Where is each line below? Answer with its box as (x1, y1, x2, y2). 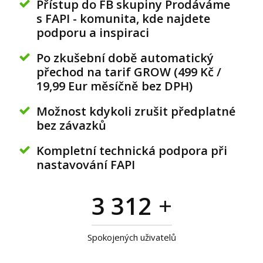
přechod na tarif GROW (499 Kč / (36, 64, 222, 80)
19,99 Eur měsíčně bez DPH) (36, 78, 193, 94)
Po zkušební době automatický (36, 50, 214, 66)
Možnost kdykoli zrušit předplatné (36, 103, 236, 119)
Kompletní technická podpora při (36, 143, 228, 159)
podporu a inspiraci (36, 25, 150, 41)
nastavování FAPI (36, 157, 136, 173)
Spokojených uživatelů (87, 231, 176, 243)
